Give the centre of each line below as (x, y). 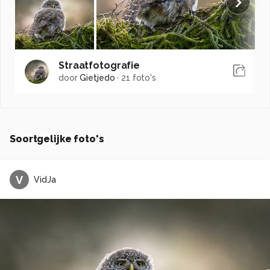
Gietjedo (97, 78)
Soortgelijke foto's (57, 139)
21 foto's (139, 78)
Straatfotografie (99, 66)
